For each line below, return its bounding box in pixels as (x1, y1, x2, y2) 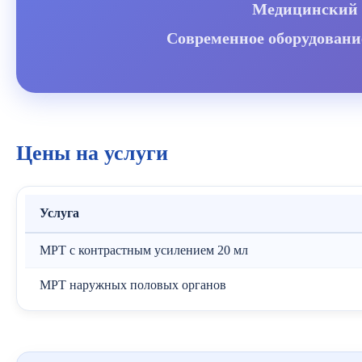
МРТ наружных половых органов (40, 278, 226, 292)
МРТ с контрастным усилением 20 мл (40, 243, 248, 257)
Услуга (40, 206, 79, 220)
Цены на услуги (16, 141, 168, 165)
